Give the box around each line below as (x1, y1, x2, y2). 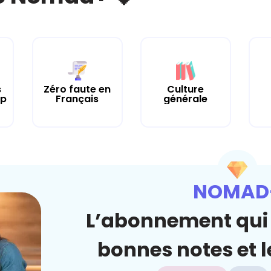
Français (56, 91, 99, 106)
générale (163, 91, 208, 106)
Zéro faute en (44, 82, 111, 96)
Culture (167, 82, 204, 96)
